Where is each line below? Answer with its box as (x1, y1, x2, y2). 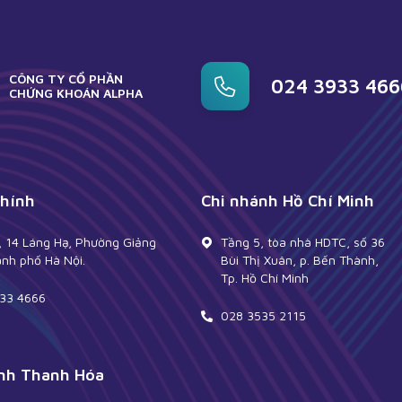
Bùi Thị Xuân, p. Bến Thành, (221, 252, 379, 268)
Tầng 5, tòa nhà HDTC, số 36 (221, 234, 385, 250)
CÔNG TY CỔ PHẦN (9, 71, 123, 87)
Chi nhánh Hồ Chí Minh (201, 191, 374, 211)
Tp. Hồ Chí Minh (221, 270, 309, 286)
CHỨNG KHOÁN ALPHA (9, 85, 143, 101)
